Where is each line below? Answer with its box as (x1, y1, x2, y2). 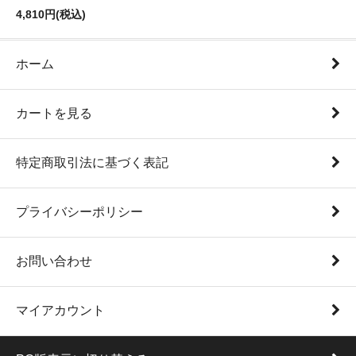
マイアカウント (16, 304, 105, 317)
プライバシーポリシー (16, 205, 143, 219)
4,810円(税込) (16, 9, 86, 21)
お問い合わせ (16, 254, 92, 268)
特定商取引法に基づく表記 (16, 156, 168, 169)
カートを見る (16, 106, 92, 120)
